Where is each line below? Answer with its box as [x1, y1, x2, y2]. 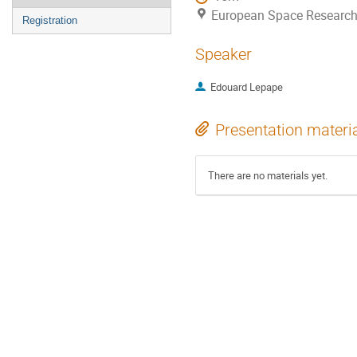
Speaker [195, 45, 252, 64]
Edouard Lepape [210, 80, 283, 95]
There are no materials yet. [208, 168, 328, 183]
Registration [22, 14, 77, 26]
